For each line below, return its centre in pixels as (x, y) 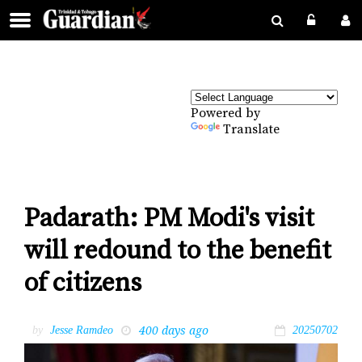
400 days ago (174, 330)
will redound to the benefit (178, 252)
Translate (251, 129)
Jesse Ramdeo (82, 330)
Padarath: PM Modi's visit (169, 219)
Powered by (225, 113)
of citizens (83, 284)
